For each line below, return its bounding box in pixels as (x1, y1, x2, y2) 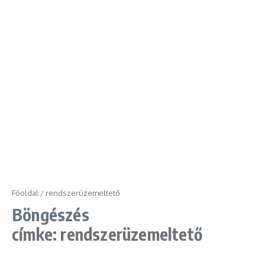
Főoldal (12, 188, 38, 198)
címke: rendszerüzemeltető (12, 224, 203, 244)
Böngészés (12, 204, 89, 225)
